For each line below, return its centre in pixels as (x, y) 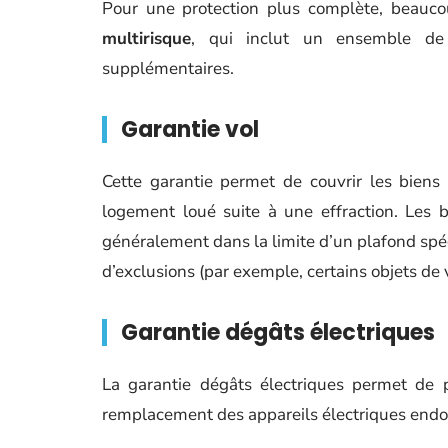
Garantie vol (190, 129)
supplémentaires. (168, 68)
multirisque (146, 38)
